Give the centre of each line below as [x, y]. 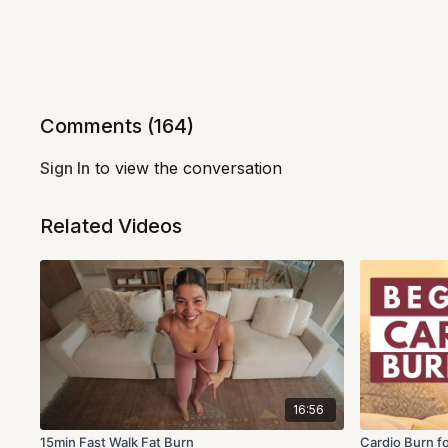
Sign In [65, 168]
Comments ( [97, 126]
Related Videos [111, 226]
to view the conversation [186, 168]
